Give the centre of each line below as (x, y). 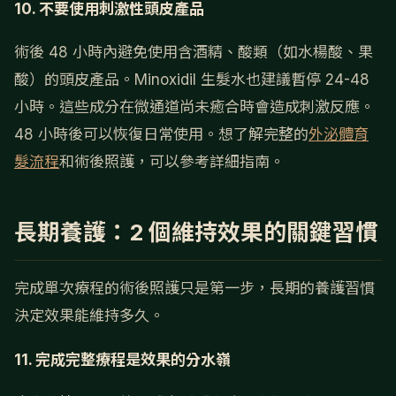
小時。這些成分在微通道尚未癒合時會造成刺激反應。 (194, 107)
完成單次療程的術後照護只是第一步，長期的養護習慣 (194, 289)
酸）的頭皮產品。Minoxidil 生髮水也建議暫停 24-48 (192, 80)
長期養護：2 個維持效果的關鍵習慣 (196, 232)
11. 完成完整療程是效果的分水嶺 (122, 359)
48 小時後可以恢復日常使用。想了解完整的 (161, 135)
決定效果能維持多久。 (89, 316)
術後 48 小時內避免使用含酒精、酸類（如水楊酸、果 (194, 53)
